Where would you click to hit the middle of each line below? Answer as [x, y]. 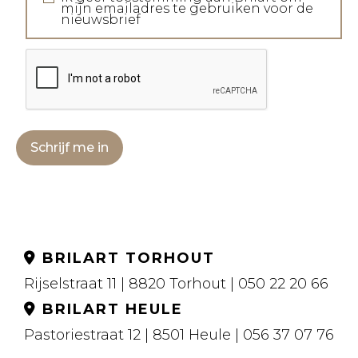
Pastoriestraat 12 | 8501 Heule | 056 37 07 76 [181, 335]
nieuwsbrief [101, 20]
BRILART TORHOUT [126, 259]
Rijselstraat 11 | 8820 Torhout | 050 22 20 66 [178, 284]
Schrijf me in [70, 148]
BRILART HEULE [110, 310]
